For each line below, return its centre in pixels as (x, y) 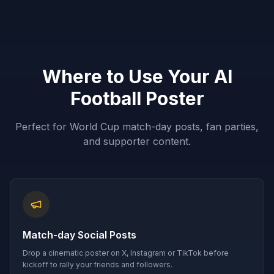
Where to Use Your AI (137, 76)
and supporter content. (137, 141)
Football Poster (137, 98)
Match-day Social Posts (80, 235)
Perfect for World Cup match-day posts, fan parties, (137, 127)
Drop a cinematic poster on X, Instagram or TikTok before (126, 253)
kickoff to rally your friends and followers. (98, 265)
